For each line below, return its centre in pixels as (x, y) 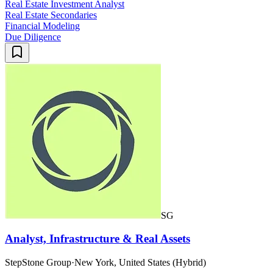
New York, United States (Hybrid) (140, 262)
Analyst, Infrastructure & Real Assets (97, 239)
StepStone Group (38, 262)
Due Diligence (33, 37)
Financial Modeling (42, 26)
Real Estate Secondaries (51, 15)
